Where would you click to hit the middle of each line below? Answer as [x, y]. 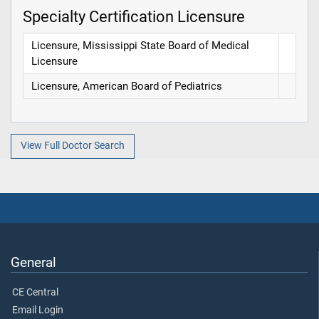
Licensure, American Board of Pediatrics [127, 86]
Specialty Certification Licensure [134, 17]
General [33, 263]
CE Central [35, 293]
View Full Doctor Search [72, 146]
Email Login [38, 310]
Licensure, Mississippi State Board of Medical [141, 45]
